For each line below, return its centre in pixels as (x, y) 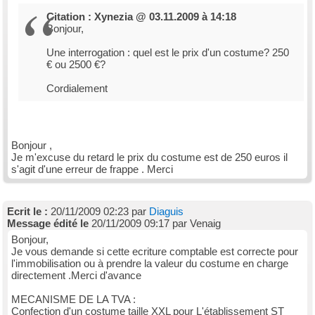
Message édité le (48, 223)
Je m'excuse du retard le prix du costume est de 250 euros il (149, 157)
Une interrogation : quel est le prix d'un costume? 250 (168, 52)
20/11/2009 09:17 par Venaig (155, 223)
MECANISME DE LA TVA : (73, 299)
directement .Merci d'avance (76, 275)
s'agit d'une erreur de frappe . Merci (92, 169)
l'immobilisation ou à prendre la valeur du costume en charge (150, 263)
